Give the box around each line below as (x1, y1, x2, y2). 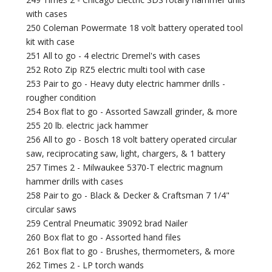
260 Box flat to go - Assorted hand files (26, 231, 182, 243)
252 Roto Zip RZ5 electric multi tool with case (26, 64, 206, 76)
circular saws (26, 203, 77, 216)
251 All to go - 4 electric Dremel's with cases (26, 50, 201, 62)
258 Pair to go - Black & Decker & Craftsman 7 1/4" (26, 189, 230, 202)
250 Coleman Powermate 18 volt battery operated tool (26, 22, 243, 34)
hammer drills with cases (26, 175, 124, 188)
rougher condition (26, 92, 97, 104)
